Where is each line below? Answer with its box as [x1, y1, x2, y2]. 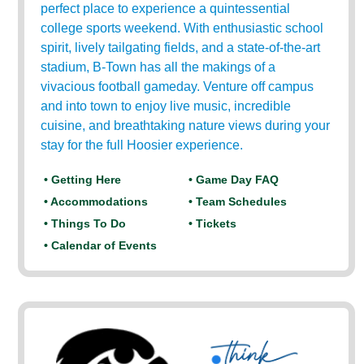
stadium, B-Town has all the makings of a [41, 60, 276, 74]
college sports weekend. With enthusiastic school [41, 21, 324, 35]
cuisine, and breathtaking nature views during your [41, 119, 331, 132]
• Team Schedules [188, 195, 288, 208]
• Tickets [188, 217, 237, 230]
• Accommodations [44, 195, 149, 208]
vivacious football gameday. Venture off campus [41, 80, 314, 93]
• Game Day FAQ [188, 173, 279, 186]
